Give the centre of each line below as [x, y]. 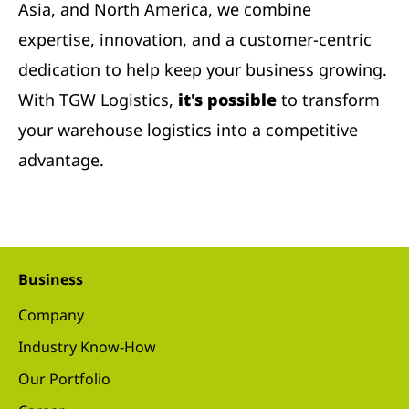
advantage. [61, 159]
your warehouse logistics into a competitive [188, 129]
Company [51, 315]
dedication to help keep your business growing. [203, 69]
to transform [328, 99]
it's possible [227, 99]
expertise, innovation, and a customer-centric [195, 39]
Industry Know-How [87, 346]
